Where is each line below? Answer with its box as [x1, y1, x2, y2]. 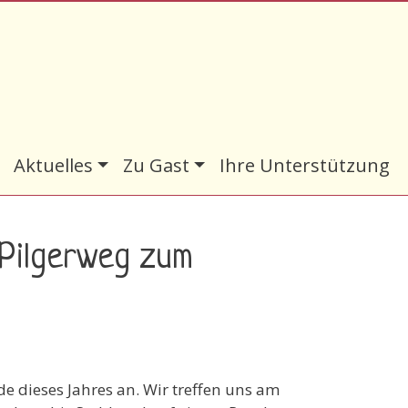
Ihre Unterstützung [219, 153, 390, 178]
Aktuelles [13, 153, 93, 178]
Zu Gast [122, 153, 189, 178]
